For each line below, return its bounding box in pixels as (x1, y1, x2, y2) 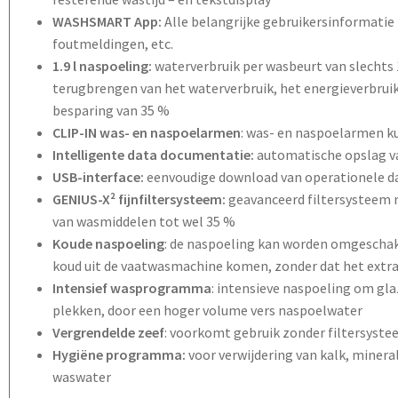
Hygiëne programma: (52, 346, 188, 364)
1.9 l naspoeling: (52, 57, 155, 76)
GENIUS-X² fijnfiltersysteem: (52, 190, 226, 209)
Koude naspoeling (52, 235, 164, 253)
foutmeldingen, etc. (52, 35, 173, 53)
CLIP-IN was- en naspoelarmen (52, 123, 241, 142)
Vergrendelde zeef (52, 323, 164, 342)
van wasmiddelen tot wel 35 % (52, 212, 235, 231)
